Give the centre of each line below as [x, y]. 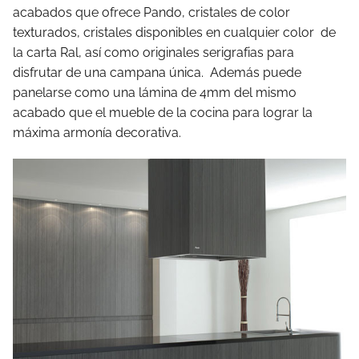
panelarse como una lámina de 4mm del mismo [155, 92]
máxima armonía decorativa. [97, 132]
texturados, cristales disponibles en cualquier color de [174, 32]
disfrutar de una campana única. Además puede [157, 72]
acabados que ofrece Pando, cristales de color [151, 12]
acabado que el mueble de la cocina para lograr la [163, 112]
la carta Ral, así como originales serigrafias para [153, 52]
